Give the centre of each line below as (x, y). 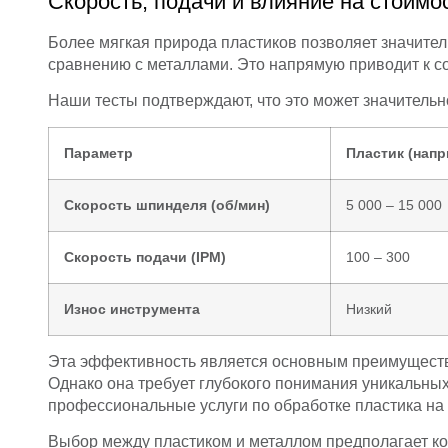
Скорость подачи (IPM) (145, 256)
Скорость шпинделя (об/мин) (167, 204)
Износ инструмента (132, 308)
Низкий (369, 308)
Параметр (98, 152)
